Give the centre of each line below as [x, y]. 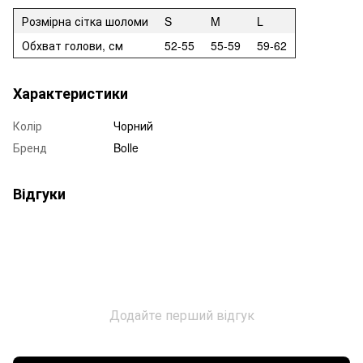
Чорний [133, 125]
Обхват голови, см [73, 45]
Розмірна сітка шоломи [85, 21]
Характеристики [70, 93]
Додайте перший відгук [181, 314]
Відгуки [39, 193]
